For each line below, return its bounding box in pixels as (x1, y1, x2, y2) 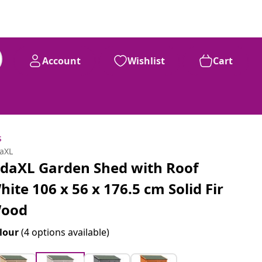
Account (42, 54, 81, 67)
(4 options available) (21, 226, 110, 239)
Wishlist (127, 54, 165, 67)
